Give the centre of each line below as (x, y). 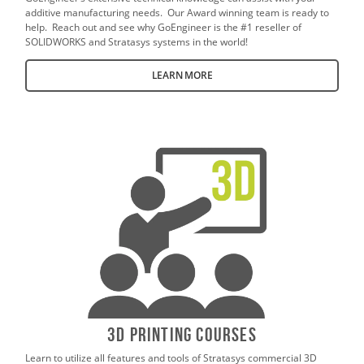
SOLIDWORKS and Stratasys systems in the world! (137, 42)
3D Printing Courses (182, 334)
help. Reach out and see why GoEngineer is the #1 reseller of (164, 28)
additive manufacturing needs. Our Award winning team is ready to (178, 13)
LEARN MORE (182, 76)
